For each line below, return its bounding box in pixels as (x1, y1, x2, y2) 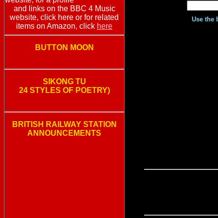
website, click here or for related (10, 13, 119, 22)
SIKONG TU (42, 77, 86, 86)
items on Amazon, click (16, 22, 97, 31)
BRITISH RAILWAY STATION (12, 120, 117, 129)
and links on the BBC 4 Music (13, 4, 115, 13)
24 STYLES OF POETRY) (18, 86, 110, 95)
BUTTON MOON (35, 43, 94, 52)
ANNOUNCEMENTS (27, 129, 101, 138)
